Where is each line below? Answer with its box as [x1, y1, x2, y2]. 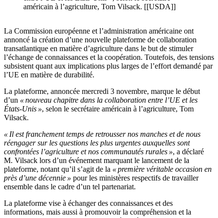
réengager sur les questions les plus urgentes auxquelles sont [4, 139, 190, 147]
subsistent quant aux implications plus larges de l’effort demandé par [4, 62, 213, 71]
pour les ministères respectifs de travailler [71, 174, 199, 182]
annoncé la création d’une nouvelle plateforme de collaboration [4, 36, 197, 44]
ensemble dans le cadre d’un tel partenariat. [4, 182, 136, 191]
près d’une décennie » [4, 174, 71, 182]
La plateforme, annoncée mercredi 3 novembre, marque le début [4, 87, 200, 96]
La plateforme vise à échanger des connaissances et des [4, 199, 173, 208]
